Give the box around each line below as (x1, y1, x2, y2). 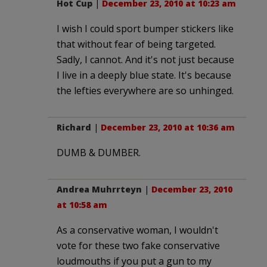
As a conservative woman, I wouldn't (57, 223, 218, 237)
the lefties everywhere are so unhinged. (57, 83, 234, 97)
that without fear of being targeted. (57, 37, 216, 51)
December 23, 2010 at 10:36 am (101, 121, 235, 133)
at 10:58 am (57, 198, 107, 210)
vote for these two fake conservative (57, 238, 220, 252)
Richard (57, 121, 91, 133)
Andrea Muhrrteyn (57, 183, 142, 195)
